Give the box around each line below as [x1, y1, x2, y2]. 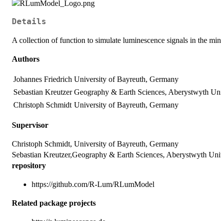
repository [12, 161, 46, 170]
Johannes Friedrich [13, 74, 72, 83]
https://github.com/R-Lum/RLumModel [32, 180, 154, 188]
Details [12, 17, 46, 26]
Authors [12, 54, 39, 63]
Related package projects [12, 198, 96, 207]
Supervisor [12, 120, 48, 129]
